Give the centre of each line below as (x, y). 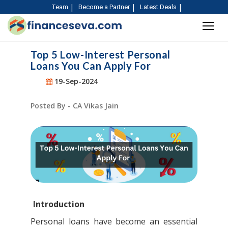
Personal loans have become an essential (114, 221)
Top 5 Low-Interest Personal (101, 54)
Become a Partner (104, 7)
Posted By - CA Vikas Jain (75, 106)
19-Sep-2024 (75, 81)
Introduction (59, 204)
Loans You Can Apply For (91, 66)
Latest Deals (158, 7)
